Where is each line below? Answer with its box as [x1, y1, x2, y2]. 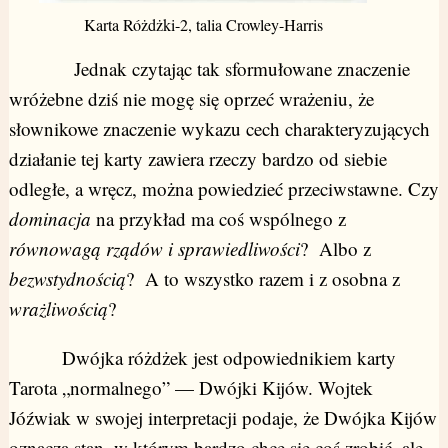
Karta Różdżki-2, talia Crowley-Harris [83, 13, 323, 36]
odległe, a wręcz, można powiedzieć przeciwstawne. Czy [8, 175, 439, 201]
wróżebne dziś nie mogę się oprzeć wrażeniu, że [8, 85, 374, 111]
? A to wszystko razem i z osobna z [125, 265, 400, 291]
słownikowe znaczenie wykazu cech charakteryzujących [8, 115, 430, 141]
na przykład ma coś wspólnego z [90, 205, 346, 231]
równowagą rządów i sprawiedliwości [8, 235, 300, 261]
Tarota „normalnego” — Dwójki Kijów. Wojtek [8, 374, 373, 400]
